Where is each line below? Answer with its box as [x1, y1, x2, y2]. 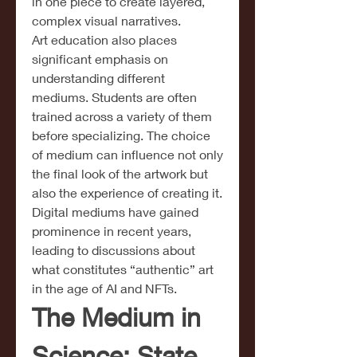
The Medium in [32, 302, 201, 332]
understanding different [32, 70, 165, 85]
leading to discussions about [32, 242, 195, 257]
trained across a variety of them [32, 108, 212, 124]
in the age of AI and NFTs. [32, 280, 177, 296]
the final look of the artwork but [32, 166, 208, 181]
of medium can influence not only [32, 147, 223, 162]
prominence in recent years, [32, 223, 191, 238]
